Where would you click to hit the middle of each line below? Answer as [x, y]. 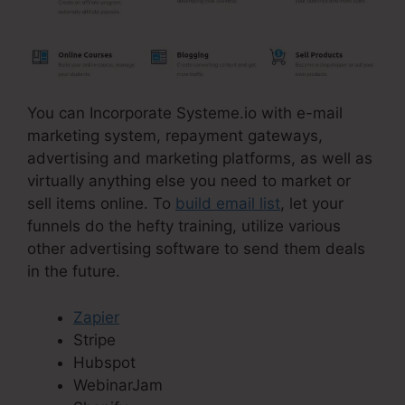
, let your [312, 204]
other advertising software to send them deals [196, 249]
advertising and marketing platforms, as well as [200, 159]
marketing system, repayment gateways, [175, 136]
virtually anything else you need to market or [189, 181]
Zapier [96, 317]
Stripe [94, 339]
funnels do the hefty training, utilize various [184, 226]
